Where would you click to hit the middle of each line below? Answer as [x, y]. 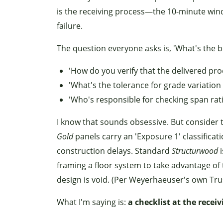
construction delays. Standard [114, 151]
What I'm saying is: [92, 202]
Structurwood [195, 151]
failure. [70, 26]
